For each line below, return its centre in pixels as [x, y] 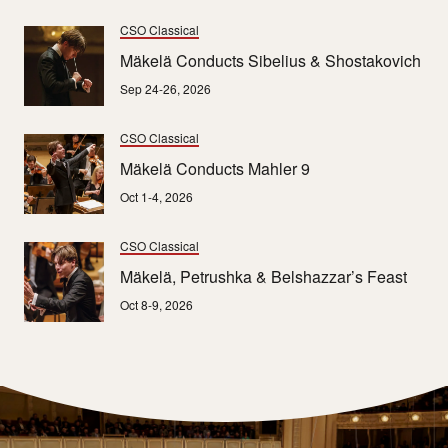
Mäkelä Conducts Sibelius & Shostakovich [270, 60]
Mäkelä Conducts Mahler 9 [215, 168]
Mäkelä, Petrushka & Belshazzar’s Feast [263, 276]
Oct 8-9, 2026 [156, 304]
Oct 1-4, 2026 [156, 196]
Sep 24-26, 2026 [165, 88]
